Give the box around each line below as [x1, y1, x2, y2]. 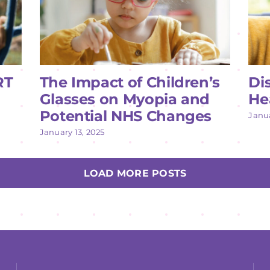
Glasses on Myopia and [39, 90, 210, 108]
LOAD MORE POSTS [83, 167, 187, 179]
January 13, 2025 [39, 127, 105, 137]
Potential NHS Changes [39, 107, 212, 125]
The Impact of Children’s [39, 73, 220, 91]
